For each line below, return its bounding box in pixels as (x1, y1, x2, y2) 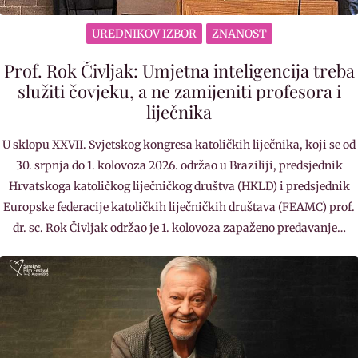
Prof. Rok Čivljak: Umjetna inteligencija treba (3, 58, 355, 82)
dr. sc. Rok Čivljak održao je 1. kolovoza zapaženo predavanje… (12, 220, 346, 235)
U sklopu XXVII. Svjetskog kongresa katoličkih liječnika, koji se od (2, 137, 356, 152)
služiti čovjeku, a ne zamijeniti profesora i (17, 78, 341, 103)
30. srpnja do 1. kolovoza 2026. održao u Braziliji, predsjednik (15, 157, 343, 173)
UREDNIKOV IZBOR (91, 26, 197, 41)
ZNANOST (211, 26, 267, 41)
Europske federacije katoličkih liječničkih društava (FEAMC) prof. (3, 199, 355, 214)
